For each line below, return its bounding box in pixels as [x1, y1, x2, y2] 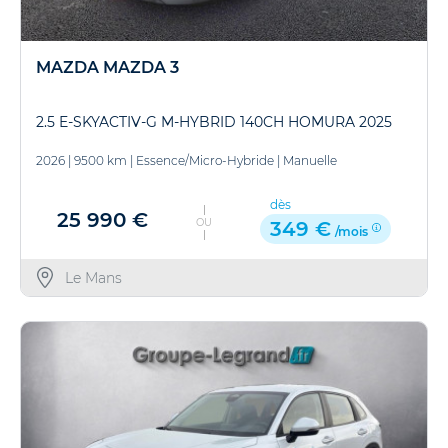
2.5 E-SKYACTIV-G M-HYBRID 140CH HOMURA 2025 [36, 112, 392, 131]
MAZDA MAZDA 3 [36, 57, 179, 77]
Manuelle [283, 152, 337, 168]
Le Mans [64, 268, 122, 287]
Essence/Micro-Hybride [136, 152, 274, 168]
